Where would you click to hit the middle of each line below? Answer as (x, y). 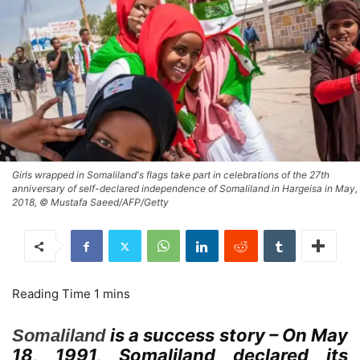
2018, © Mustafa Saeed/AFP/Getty (90, 202)
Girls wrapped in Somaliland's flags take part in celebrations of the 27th (171, 175)
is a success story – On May (229, 335)
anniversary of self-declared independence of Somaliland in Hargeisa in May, (185, 189)
